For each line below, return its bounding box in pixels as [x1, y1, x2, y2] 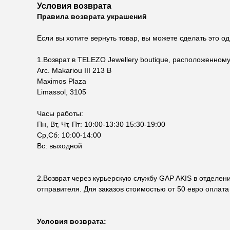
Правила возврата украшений [37, 12, 147, 21]
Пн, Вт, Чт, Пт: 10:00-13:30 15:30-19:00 [37, 120, 165, 128]
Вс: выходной [37, 142, 82, 150]
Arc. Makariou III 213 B [37, 66, 111, 74]
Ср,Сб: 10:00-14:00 [37, 131, 101, 139]
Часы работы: [37, 109, 83, 118]
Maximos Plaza [37, 77, 86, 85]
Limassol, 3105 [37, 88, 86, 96]
